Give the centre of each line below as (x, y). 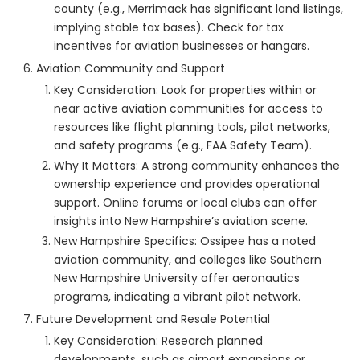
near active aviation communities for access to (188, 109)
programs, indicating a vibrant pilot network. (177, 297)
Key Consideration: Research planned (158, 341)
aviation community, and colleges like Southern (188, 260)
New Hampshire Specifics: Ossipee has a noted (185, 241)
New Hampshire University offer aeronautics (177, 278)
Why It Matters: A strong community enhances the (197, 166)
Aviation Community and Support (131, 69)
